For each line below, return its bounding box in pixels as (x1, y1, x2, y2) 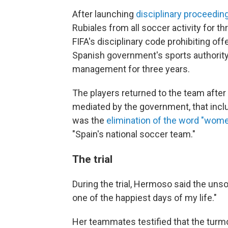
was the (72, 115, 106, 126)
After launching (72, 9, 136, 19)
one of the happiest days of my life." (72, 192, 217, 203)
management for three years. (72, 64, 190, 74)
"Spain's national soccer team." (72, 129, 195, 139)
